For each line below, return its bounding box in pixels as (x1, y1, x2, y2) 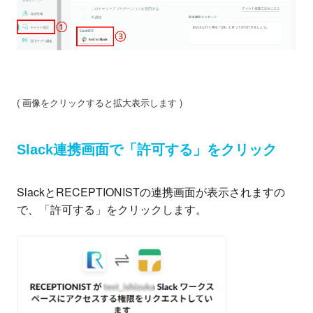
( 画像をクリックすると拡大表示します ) (17, 96, 182, 109)
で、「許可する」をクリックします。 (17, 201, 207, 217)
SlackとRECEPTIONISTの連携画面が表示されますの (17, 184, 285, 200)
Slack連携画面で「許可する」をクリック (17, 142, 277, 157)
